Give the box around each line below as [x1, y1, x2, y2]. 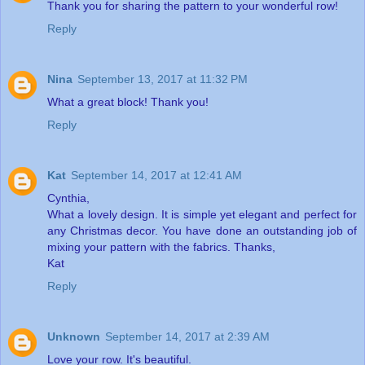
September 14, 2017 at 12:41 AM [71, 168, 242, 182]
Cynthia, [47, 191, 90, 204]
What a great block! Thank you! [47, 95, 209, 108]
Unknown [47, 329, 100, 343]
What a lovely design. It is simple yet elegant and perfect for [47, 207, 357, 221]
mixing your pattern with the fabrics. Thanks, [47, 240, 275, 253]
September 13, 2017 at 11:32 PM [77, 72, 248, 86]
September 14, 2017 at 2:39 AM [105, 329, 270, 343]
